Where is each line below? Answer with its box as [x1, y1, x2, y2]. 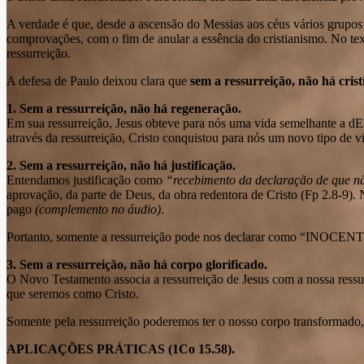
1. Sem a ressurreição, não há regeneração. [6, 101, 241, 115]
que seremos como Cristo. [6, 286, 139, 301]
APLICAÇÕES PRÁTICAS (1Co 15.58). [6, 341, 235, 356]
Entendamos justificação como [6, 172, 166, 187]
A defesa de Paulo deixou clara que [6, 73, 190, 88]
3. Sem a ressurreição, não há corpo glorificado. [6, 257, 267, 271]
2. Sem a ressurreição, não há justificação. [6, 158, 236, 172]
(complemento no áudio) [35, 201, 161, 216]
